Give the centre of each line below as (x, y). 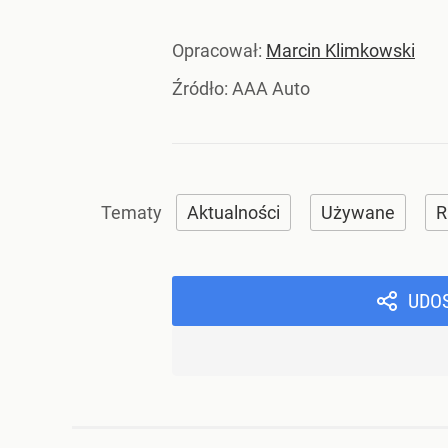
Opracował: (219, 51)
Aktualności (233, 213)
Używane (358, 213)
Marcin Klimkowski (340, 51)
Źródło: (202, 89)
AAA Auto (271, 89)
